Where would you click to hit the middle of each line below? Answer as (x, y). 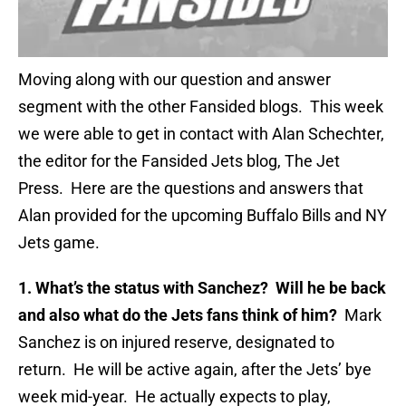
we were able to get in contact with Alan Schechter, (201, 134)
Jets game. (59, 243)
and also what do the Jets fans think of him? (178, 315)
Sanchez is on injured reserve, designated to (176, 343)
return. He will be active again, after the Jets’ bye (195, 370)
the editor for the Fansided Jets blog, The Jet (179, 161)
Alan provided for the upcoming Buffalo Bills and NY (203, 216)
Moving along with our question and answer (174, 80)
